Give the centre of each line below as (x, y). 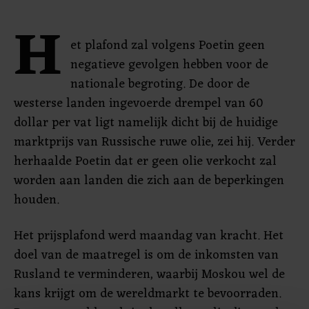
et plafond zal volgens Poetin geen (168, 46)
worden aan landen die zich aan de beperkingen (149, 181)
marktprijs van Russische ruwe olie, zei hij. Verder (154, 142)
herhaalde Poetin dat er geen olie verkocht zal (145, 161)
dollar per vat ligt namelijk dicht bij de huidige (146, 123)
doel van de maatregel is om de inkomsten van (146, 255)
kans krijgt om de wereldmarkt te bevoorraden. (148, 294)
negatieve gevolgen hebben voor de (169, 65)
